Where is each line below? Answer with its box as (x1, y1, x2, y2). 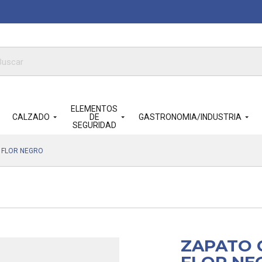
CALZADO (12, 112, 50, 122)
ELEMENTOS (71, 104, 118, 113)
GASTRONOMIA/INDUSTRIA (139, 112, 242, 122)
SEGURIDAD (72, 120, 116, 130)
